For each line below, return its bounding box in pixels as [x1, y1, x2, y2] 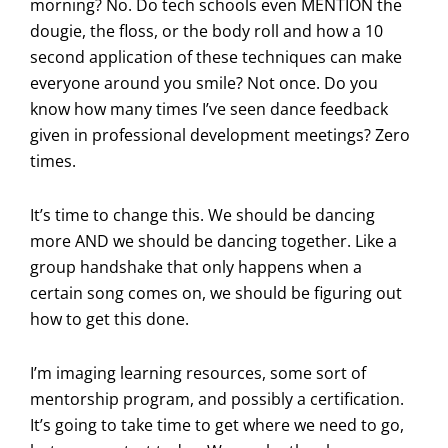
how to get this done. [30, 307, 189, 330]
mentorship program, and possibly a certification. [30, 387, 404, 410]
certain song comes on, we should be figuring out [30, 281, 402, 304]
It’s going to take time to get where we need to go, [30, 413, 404, 436]
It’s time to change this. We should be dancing [30, 203, 375, 226]
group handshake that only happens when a [30, 255, 362, 278]
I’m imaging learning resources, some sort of [30, 361, 366, 384]
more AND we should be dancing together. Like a [30, 229, 397, 252]
